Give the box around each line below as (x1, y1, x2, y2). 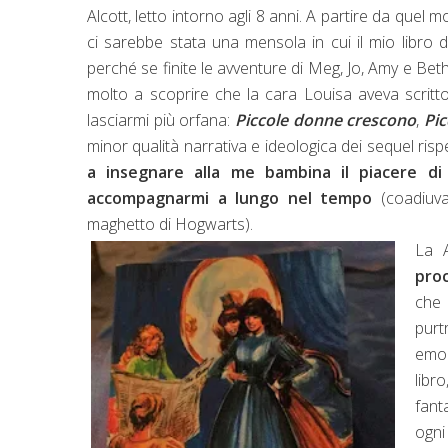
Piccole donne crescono (234, 108, 417, 131)
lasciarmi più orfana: (87, 108, 235, 131)
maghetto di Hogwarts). (87, 212, 253, 235)
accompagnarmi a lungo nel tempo (87, 186, 373, 209)
